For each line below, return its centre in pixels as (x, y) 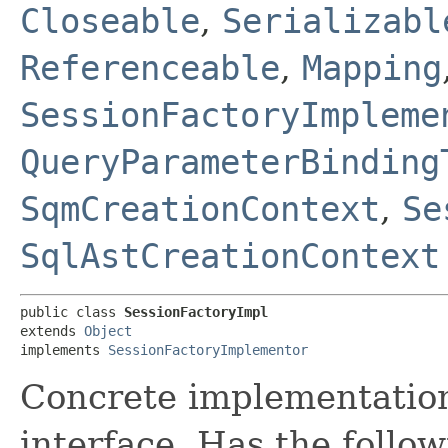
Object (108, 330)
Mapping (372, 67)
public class (72, 311)
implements (64, 349)
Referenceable (150, 67)
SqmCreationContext (200, 208)
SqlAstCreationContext (230, 255)
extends (52, 330)
